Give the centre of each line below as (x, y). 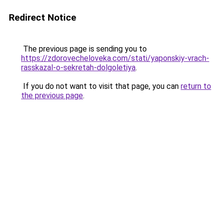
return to (196, 86)
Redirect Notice (42, 17)
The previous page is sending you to (84, 49)
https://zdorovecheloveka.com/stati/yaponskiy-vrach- (115, 58)
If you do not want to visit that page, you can (101, 86)
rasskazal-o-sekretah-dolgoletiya (78, 68)
